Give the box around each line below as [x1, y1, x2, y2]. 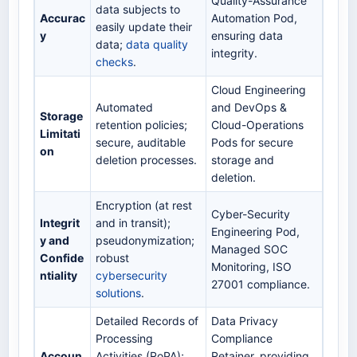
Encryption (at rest [96, 198, 192, 213]
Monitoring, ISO [211, 260, 292, 274]
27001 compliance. [211, 277, 310, 292]
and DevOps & [211, 100, 287, 115]
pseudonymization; [96, 233, 194, 248]
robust [96, 251, 129, 265]
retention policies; [96, 118, 187, 132]
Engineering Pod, [211, 225, 300, 239]
